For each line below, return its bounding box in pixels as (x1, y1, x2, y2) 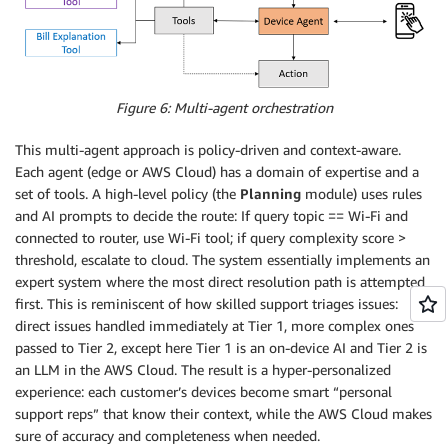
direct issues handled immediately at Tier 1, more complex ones (15, 317, 414, 335)
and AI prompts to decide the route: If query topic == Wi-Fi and (15, 207, 408, 225)
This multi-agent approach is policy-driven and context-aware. (15, 141, 401, 159)
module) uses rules (301, 185, 422, 203)
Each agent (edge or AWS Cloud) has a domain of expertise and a (15, 163, 419, 181)
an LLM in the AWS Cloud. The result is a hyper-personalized (15, 361, 391, 379)
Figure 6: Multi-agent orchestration (115, 99, 333, 117)
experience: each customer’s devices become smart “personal (15, 383, 392, 401)
